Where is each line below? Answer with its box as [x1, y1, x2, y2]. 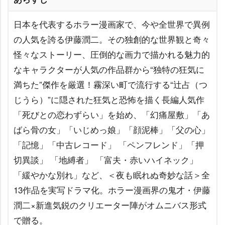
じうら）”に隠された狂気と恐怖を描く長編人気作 [14, 93, 204, 106]
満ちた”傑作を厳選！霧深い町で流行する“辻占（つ [14, 78, 207, 91]
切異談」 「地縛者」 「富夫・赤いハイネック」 [14, 153, 198, 166]
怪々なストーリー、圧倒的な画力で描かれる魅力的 [14, 48, 210, 61]
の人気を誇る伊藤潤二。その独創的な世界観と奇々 [14, 33, 210, 46]
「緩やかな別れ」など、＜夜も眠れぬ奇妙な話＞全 [14, 168, 210, 181]
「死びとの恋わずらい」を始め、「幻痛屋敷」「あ [14, 108, 210, 121]
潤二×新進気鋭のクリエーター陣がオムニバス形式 [14, 198, 206, 211]
